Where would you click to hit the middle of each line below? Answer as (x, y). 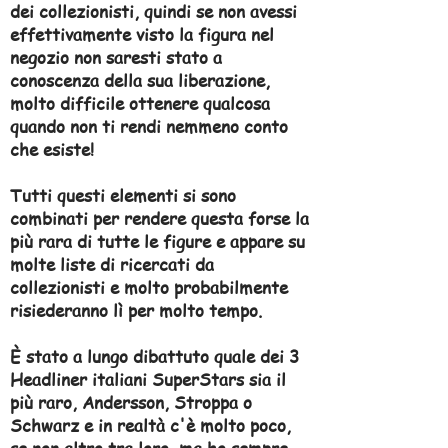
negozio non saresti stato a (116, 57)
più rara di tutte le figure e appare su (157, 241)
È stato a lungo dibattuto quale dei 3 (154, 356)
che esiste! (52, 149)
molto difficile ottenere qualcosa (140, 103)
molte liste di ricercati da (112, 264)
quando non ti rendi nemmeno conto (149, 126)
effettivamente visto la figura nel (142, 34)
